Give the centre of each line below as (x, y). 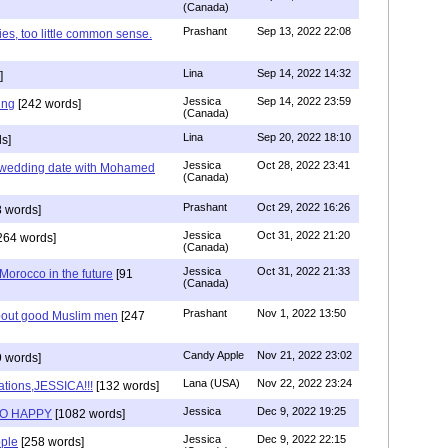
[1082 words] (88, 414)
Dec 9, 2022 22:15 (301, 439)
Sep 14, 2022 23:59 (304, 101)
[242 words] (48, 104)
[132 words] (126, 386)
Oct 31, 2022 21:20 (303, 235)
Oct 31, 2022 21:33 (303, 271)
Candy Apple (213, 355)
